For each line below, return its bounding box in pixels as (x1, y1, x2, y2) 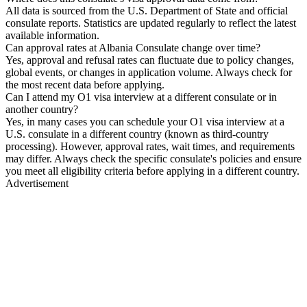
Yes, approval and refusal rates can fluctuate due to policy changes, (5, 54, 294, 66)
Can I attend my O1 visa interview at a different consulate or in (5, 91, 277, 103)
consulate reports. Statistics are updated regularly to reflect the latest (5, 17, 296, 29)
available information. (5, 29, 99, 42)
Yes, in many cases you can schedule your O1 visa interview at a (5, 116, 284, 128)
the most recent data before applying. (5, 79, 164, 91)
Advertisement (5, 177, 69, 190)
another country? (5, 103, 78, 116)
